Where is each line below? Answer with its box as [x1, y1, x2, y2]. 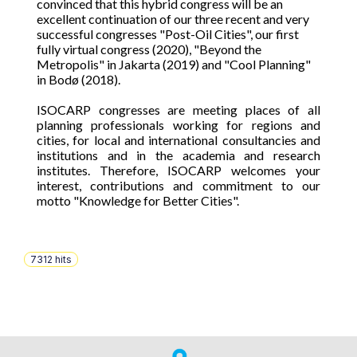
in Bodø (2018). [37, 72, 123, 87]
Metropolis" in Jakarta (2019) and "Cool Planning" [37, 57, 311, 72]
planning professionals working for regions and [37, 117, 320, 132]
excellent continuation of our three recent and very [37, 11, 309, 26]
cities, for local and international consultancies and [37, 132, 320, 147]
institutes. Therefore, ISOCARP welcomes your [37, 163, 320, 178]
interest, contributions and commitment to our [37, 178, 320, 193]
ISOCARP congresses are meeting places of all [37, 102, 320, 117]
